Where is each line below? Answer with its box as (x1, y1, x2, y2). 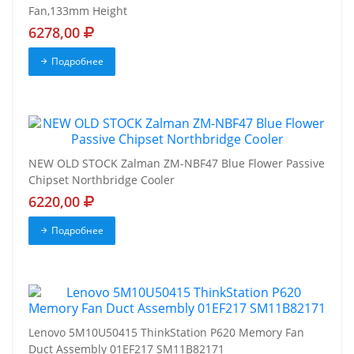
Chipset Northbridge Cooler (28, 172, 175, 188)
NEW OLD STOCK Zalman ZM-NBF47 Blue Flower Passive (28, 156, 325, 171)
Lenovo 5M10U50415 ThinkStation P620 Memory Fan (28, 325, 304, 341)
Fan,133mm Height (28, 3, 127, 19)
